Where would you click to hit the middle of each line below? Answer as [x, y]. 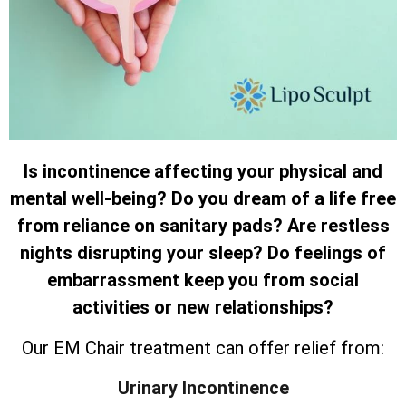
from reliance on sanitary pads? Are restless [203, 226]
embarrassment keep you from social [203, 280]
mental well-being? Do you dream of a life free [203, 199]
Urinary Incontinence [203, 388]
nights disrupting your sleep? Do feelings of [203, 253]
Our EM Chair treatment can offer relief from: [203, 348]
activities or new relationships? [203, 308]
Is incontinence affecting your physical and [203, 172]
